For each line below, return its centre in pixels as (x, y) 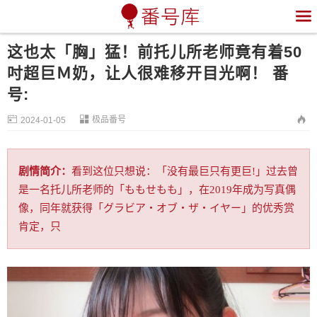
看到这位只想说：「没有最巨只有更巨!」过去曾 (185, 171)
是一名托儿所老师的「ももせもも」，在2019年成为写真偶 (157, 190)
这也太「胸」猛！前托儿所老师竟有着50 (155, 52)
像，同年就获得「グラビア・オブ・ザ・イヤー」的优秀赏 (156, 208)
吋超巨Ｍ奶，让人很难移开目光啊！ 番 (148, 73)
